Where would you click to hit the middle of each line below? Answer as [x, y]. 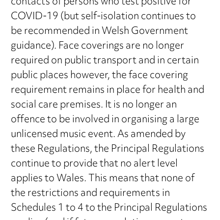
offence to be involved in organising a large [105, 120]
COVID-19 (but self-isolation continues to [104, 17]
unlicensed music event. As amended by [98, 135]
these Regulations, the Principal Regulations [108, 149]
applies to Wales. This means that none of [103, 179]
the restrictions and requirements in [91, 193]
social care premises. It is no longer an [94, 105]
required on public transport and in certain [105, 61]
